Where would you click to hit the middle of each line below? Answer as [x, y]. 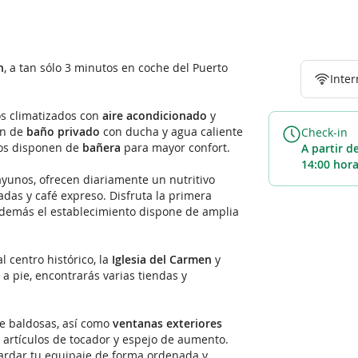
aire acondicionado [155, 116]
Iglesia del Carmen [162, 260]
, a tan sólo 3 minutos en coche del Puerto [116, 68]
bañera [101, 148]
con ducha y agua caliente [171, 132]
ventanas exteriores [167, 324]
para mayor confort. [175, 148]
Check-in [324, 133]
